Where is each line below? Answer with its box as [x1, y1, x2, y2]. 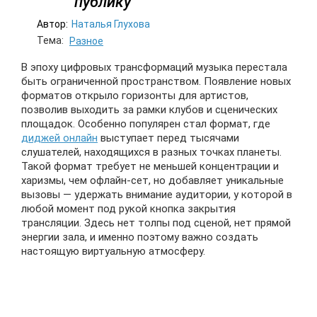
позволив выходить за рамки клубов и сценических [21, 103, 277, 116]
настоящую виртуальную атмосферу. [21, 245, 205, 258]
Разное [69, 35, 103, 47]
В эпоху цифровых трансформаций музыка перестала [21, 61, 287, 74]
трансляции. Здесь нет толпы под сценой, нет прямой [21, 217, 291, 229]
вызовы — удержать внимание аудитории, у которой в [21, 188, 292, 201]
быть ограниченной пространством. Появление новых [21, 75, 291, 88]
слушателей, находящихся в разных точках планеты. [21, 146, 282, 158]
